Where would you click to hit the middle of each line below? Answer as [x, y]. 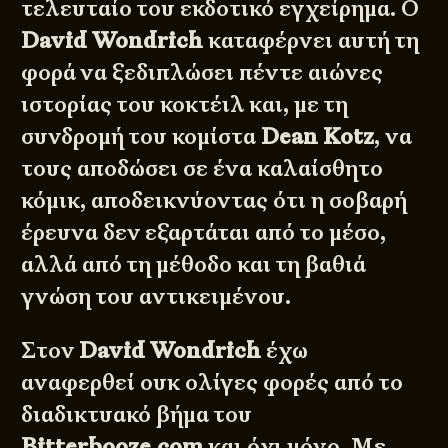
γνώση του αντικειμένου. [156, 296]
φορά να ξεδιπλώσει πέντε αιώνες [202, 72]
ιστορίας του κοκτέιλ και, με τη [185, 104]
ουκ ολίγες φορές [235, 383]
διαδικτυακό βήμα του [137, 415]
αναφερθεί [81, 383]
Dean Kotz [318, 136]
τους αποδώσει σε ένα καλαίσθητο [202, 168]
